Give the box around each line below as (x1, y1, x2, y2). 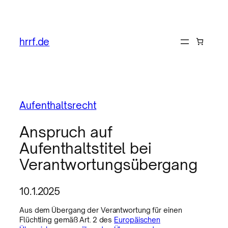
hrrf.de (19, 35, 50, 47)
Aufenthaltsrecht (19, 99, 97, 111)
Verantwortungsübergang (19, 155, 197, 174)
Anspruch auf (19, 123, 112, 141)
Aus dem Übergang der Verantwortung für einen (19, 206, 182, 215)
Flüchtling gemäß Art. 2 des (19, 215, 115, 224)
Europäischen (114, 215, 161, 224)
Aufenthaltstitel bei (19, 139, 152, 158)
